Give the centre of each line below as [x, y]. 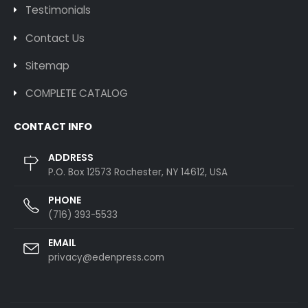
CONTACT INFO [53, 127]
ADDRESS [71, 157]
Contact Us [55, 38]
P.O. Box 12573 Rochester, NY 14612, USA [138, 172]
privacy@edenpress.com [107, 257]
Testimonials [58, 10]
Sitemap [48, 66]
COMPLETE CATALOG [77, 93]
